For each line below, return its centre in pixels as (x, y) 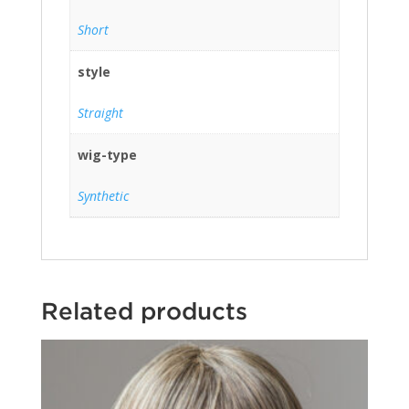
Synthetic (103, 196)
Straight (100, 113)
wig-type (107, 155)
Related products (144, 313)
